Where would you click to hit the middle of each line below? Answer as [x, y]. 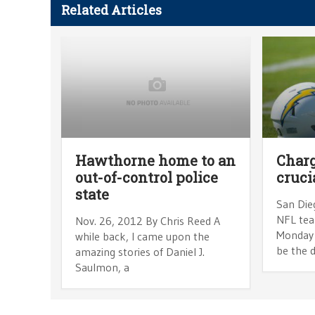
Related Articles [111, 10]
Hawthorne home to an [155, 160]
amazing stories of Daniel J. [140, 251]
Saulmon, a [102, 267]
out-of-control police [147, 177]
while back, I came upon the [142, 236]
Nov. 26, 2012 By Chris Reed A [148, 220]
